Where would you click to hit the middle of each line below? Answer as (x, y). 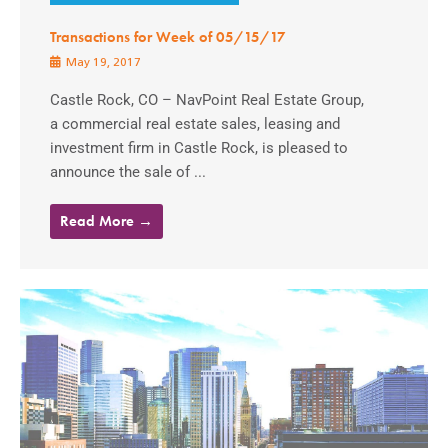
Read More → (106, 220)
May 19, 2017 (102, 62)
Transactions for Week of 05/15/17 (168, 36)
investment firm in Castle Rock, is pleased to (199, 147)
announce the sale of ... (128, 171)
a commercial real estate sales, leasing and (195, 123)
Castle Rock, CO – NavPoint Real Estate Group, (207, 99)
